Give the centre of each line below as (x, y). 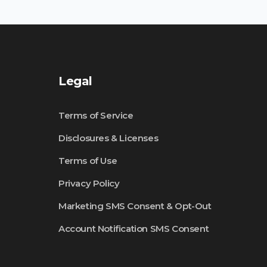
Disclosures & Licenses (108, 138)
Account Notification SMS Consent (134, 229)
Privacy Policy (89, 183)
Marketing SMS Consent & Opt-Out (135, 206)
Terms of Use (88, 161)
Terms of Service (96, 115)
